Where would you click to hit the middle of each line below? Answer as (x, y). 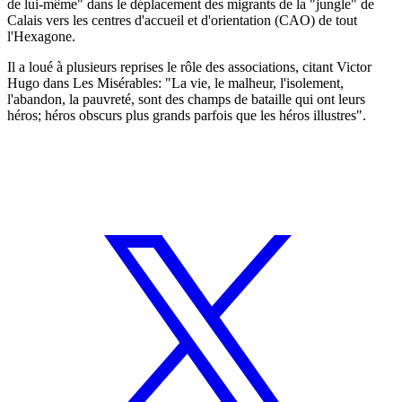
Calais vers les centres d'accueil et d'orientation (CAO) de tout (182, 20)
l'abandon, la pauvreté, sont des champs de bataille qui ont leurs (186, 99)
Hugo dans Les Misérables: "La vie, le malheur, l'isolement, (175, 83)
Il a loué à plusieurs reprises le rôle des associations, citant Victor (189, 66)
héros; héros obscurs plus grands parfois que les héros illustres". (187, 115)
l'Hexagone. (41, 36)
